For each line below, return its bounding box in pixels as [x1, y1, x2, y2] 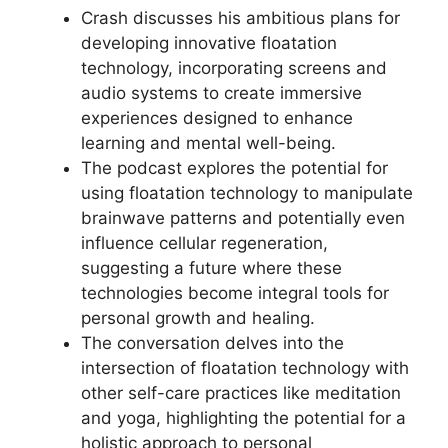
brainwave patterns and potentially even [81, 207, 405, 228]
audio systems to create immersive [81, 82, 362, 103]
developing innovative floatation [81, 32, 337, 53]
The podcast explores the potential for [81, 157, 388, 178]
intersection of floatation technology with [81, 357, 409, 378]
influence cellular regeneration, [81, 232, 328, 253]
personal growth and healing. [81, 307, 315, 328]
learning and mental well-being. [81, 132, 336, 153]
